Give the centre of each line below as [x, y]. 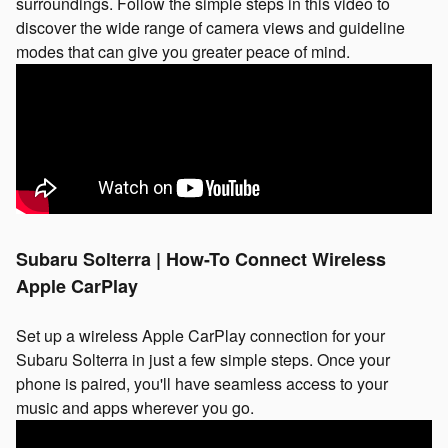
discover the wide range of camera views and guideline [210, 27]
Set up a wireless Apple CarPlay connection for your [200, 335]
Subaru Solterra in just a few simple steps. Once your [203, 359]
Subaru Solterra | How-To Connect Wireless [201, 258]
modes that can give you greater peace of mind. [183, 51]
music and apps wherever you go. [135, 407]
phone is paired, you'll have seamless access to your [202, 383]
